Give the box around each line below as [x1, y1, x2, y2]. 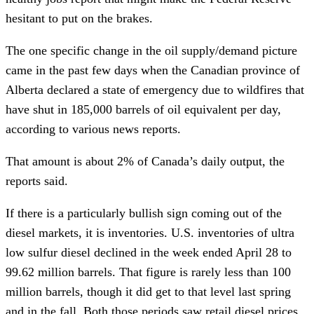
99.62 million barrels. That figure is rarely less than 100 [6, 264, 291, 279]
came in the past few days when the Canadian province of [6, 62, 300, 77]
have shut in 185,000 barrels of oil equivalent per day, [6, 102, 281, 116]
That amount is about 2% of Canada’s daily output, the [6, 153, 285, 168]
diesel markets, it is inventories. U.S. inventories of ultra [6, 225, 294, 240]
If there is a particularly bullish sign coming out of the [6, 205, 282, 220]
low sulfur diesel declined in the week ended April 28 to [6, 245, 292, 259]
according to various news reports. [6, 121, 181, 136]
